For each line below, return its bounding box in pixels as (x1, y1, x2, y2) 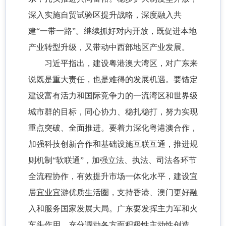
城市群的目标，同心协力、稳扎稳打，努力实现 (28, 107, 198, 117)
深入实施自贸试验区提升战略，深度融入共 (28, 11, 182, 20)
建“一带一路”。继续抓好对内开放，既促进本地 (28, 27, 197, 36)
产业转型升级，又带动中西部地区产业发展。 (28, 43, 190, 52)
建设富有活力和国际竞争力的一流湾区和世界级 (28, 91, 198, 100)
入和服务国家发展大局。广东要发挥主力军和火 (28, 204, 198, 213)
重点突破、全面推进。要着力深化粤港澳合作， (28, 124, 198, 133)
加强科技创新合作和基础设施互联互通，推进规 (28, 140, 198, 149)
